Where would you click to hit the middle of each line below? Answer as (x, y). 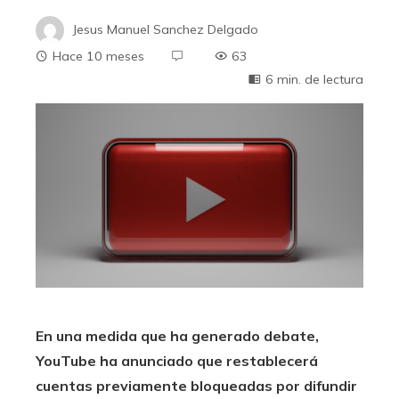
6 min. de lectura (314, 79)
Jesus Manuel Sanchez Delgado (166, 29)
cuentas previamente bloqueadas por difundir (196, 386)
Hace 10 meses (98, 56)
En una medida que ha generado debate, (177, 336)
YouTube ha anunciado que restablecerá (177, 361)
